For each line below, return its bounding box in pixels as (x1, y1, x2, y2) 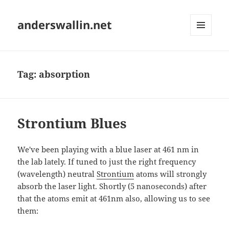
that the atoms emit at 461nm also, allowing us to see (17, 193, 211, 204)
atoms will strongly (134, 169, 207, 179)
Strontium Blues (17, 114, 127, 133)
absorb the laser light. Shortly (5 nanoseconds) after (17, 181, 207, 192)
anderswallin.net (17, 17, 112, 33)
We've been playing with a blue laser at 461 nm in (17, 144, 199, 155)
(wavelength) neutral (17, 169, 97, 179)
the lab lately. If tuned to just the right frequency (17, 156, 196, 167)
